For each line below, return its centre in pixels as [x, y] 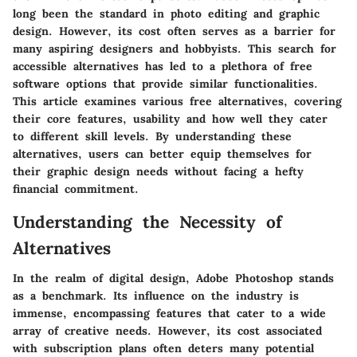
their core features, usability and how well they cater [170, 118]
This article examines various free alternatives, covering [177, 101]
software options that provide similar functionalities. [165, 83]
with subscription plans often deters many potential [163, 348]
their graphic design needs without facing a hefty [158, 171]
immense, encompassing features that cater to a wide [169, 313]
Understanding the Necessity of [147, 222]
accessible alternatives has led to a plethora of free [163, 66]
